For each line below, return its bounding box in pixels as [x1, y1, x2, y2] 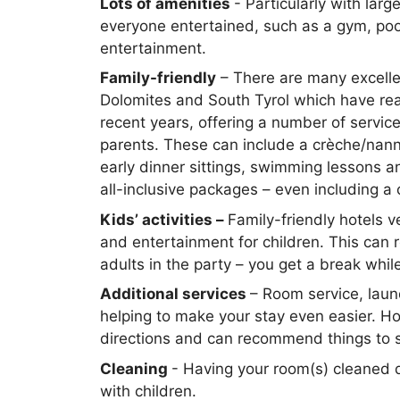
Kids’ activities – [100, 210, 228, 229]
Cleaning [100, 359, 171, 378]
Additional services [100, 285, 250, 303]
